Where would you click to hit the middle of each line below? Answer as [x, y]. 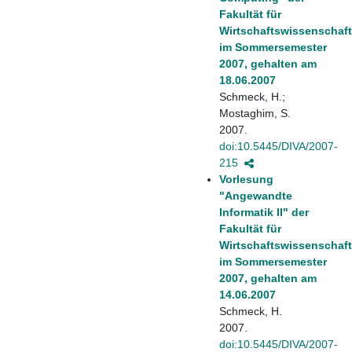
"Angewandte [256, 195]
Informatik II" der [264, 212]
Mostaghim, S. [255, 113]
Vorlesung [246, 179]
